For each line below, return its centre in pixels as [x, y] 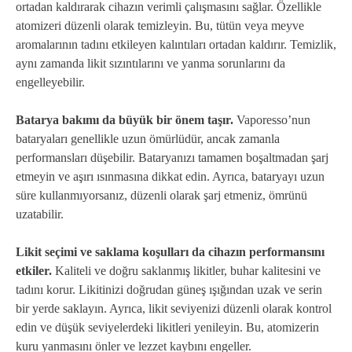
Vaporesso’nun [272, 120]
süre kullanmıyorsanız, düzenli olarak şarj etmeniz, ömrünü [161, 196]
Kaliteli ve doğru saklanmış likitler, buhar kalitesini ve [186, 271]
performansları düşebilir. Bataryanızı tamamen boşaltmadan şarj [172, 158]
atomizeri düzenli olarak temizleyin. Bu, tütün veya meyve [160, 26]
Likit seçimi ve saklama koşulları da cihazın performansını [170, 252]
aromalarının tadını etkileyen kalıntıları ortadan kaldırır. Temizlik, [176, 45]
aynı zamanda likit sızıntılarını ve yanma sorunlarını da [150, 64]
